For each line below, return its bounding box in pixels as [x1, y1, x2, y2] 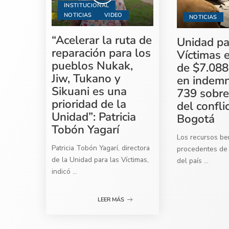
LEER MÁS [98, 195, 125, 203]
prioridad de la [52, 96, 127, 112]
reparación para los [52, 45, 151, 61]
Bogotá [177, 111, 215, 127]
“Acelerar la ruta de [52, 32, 152, 49]
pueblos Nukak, [52, 58, 133, 74]
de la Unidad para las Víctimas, [52, 155, 149, 165]
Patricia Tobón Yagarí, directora [52, 143, 150, 153]
